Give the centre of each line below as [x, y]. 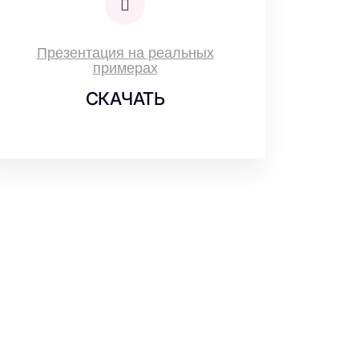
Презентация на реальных [125, 53]
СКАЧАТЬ [125, 99]
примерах [125, 68]
